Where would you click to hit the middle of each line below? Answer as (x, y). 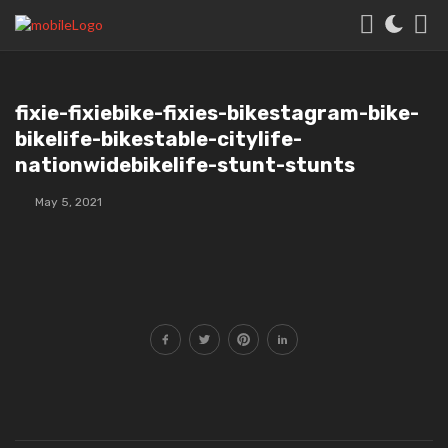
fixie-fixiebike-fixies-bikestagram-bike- (217, 113)
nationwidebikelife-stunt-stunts (185, 165)
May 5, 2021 (68, 202)
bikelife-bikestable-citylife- (158, 139)
